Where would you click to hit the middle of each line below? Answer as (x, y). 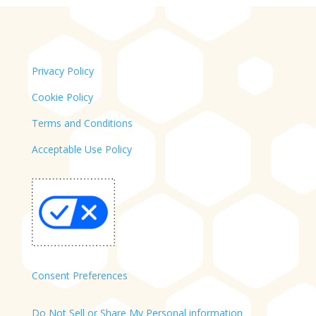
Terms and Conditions (82, 123)
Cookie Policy (62, 97)
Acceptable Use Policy (81, 149)
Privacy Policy (62, 71)
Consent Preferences (79, 276)
